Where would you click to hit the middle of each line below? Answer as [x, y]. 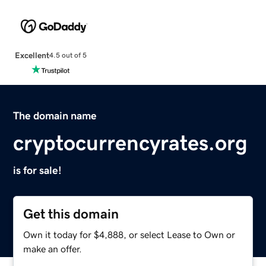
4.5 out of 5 [68, 56]
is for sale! [38, 170]
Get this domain [71, 214]
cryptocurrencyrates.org [131, 143]
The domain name [55, 115]
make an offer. [53, 248]
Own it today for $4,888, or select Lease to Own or [129, 234]
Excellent [32, 55]
